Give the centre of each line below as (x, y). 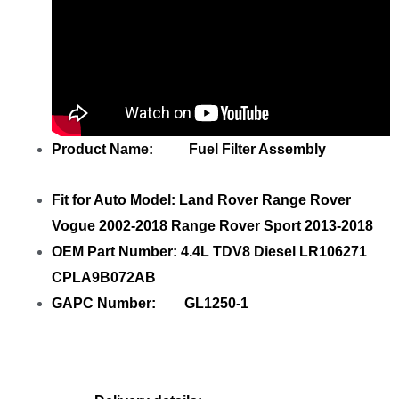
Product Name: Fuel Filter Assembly (189, 149)
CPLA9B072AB (104, 277)
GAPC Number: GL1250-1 (150, 303)
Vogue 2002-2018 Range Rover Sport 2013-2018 (212, 225)
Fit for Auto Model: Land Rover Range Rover (201, 199)
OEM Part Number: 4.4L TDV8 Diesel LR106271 (209, 251)
